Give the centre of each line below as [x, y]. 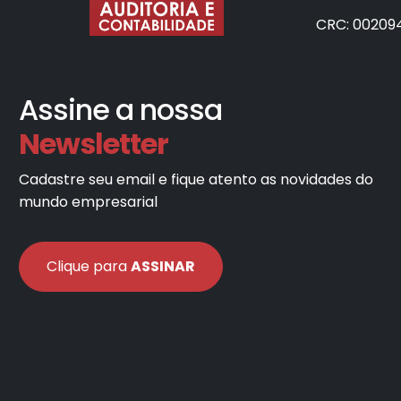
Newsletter [94, 143]
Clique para [89, 266]
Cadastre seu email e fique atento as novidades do [196, 179]
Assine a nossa [120, 109]
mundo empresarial [88, 201]
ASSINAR [163, 266]
